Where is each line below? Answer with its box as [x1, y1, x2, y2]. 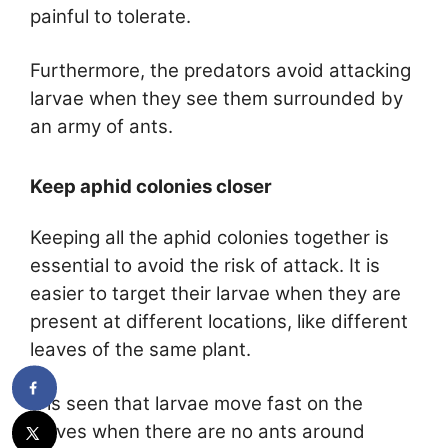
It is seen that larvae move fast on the [30, 391, 363, 415]
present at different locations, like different [30, 310, 408, 334]
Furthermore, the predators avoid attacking [30, 58, 411, 82]
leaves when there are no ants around [30, 419, 365, 443]
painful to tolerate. [30, 5, 191, 29]
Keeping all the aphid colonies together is [30, 226, 389, 250]
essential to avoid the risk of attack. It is [30, 254, 380, 278]
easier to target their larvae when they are [30, 282, 401, 306]
